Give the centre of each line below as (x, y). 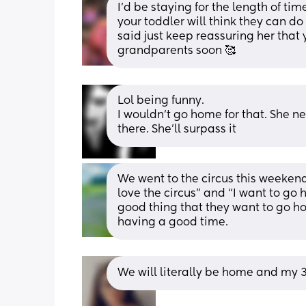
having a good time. (173, 222)
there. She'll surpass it (177, 129)
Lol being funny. (161, 101)
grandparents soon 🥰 (177, 51)
